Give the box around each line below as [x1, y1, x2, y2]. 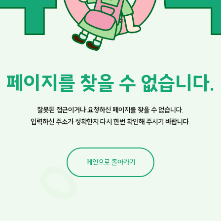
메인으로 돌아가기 [86, 158, 135, 167]
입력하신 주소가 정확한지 [30, 117, 100, 127]
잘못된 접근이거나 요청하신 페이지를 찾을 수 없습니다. [37, 106, 184, 115]
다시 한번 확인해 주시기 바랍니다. [100, 117, 191, 127]
